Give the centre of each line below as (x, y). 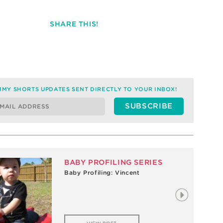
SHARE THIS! (74, 24)
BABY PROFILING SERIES (113, 162)
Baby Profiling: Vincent (102, 173)
